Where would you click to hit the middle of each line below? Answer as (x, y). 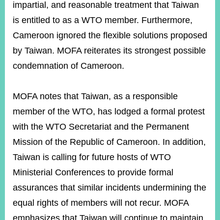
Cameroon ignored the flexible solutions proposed (110, 35)
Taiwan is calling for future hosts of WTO (92, 157)
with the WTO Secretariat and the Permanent (101, 127)
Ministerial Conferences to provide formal (93, 172)
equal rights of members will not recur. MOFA (101, 203)
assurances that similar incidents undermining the (110, 188)
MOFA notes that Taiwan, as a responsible (95, 96)
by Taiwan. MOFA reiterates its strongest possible (109, 51)
